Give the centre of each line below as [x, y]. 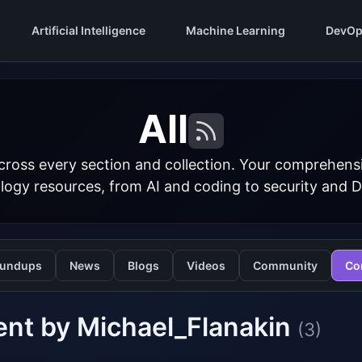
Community [285, 265]
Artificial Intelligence [88, 30]
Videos [206, 265]
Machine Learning [235, 30]
